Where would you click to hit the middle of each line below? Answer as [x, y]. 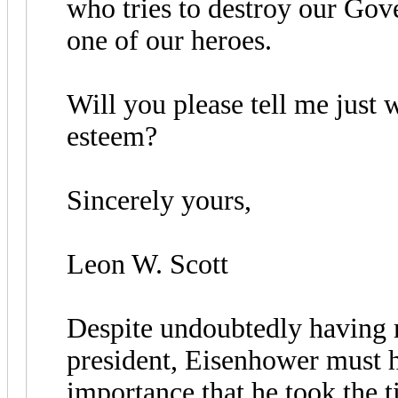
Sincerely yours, [159, 200]
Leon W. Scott [147, 264]
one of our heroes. [169, 40]
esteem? [112, 136]
